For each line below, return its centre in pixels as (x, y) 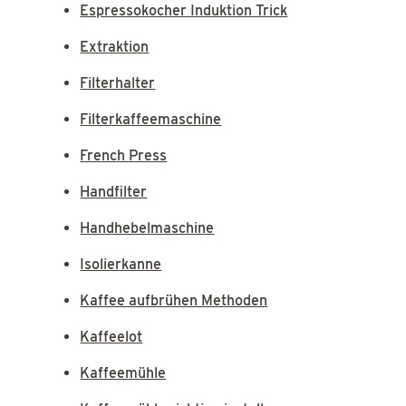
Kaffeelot (111, 336)
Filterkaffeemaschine (151, 119)
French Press (124, 155)
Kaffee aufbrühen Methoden (174, 300)
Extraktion (115, 46)
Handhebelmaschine (147, 227)
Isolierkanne (121, 264)
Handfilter (114, 191)
